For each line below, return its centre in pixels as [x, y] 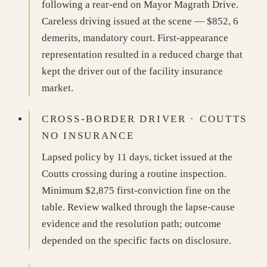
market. [58, 88]
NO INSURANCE [88, 136]
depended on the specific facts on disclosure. [136, 240]
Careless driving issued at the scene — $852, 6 [140, 21]
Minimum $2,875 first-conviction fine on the [136, 190]
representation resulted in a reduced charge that [142, 55]
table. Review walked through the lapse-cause [138, 207]
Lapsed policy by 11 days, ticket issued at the [137, 157]
